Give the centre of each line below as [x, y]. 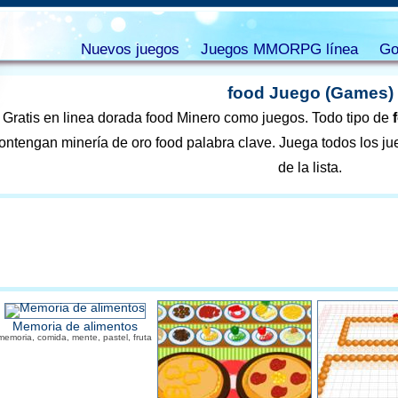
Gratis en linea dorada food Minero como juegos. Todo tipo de [197, 118]
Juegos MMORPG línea [279, 49]
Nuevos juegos [130, 49]
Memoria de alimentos [75, 326]
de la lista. [310, 167]
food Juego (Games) [310, 93]
